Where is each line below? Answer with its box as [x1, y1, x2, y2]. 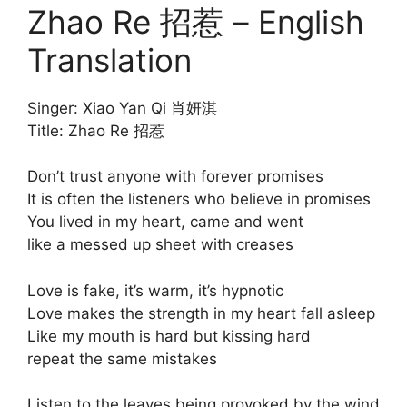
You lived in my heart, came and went [27, 213, 303, 232]
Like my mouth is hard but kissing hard [27, 326, 311, 345]
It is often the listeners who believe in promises [27, 190, 371, 209]
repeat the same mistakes [27, 349, 217, 368]
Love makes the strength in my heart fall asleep [27, 303, 375, 323]
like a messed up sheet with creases [27, 235, 293, 254]
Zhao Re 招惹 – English [27, 2, 364, 41]
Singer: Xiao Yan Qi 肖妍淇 [27, 98, 217, 117]
